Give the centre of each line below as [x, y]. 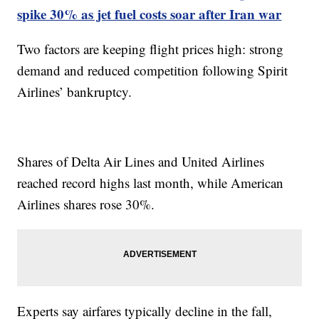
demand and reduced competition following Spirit [153, 70]
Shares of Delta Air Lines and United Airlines [141, 161]
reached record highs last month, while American [151, 182]
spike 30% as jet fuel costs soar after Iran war [150, 14]
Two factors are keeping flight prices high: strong [151, 48]
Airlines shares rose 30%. [86, 204]
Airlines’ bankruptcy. [75, 91]
